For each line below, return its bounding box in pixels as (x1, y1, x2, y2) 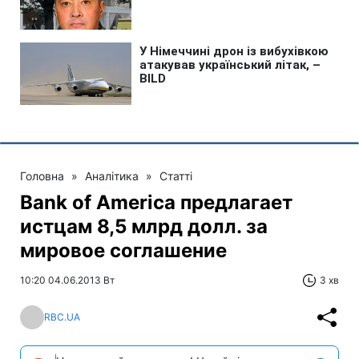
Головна (20, 168, 64, 183)
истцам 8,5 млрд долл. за (20, 214, 268, 238)
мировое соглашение (20, 238, 227, 262)
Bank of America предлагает (20, 190, 292, 214)
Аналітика (85, 168, 139, 183)
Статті (159, 168, 192, 183)
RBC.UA (44, 311, 80, 324)
